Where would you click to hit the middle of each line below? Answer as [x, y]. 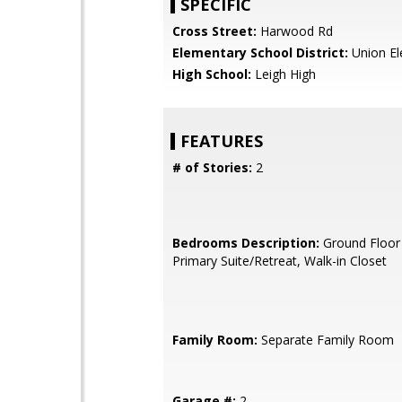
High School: [212, 74]
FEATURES [222, 141]
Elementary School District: [260, 52]
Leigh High [284, 74]
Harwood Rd [295, 31]
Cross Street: [214, 31]
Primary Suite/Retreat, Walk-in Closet [280, 261]
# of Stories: [212, 167]
